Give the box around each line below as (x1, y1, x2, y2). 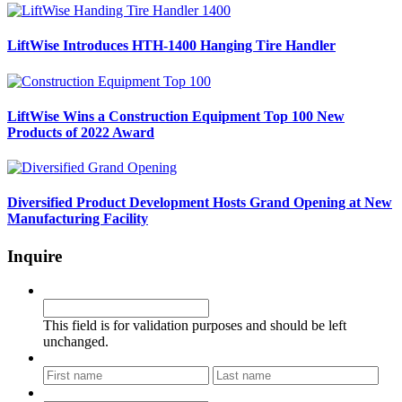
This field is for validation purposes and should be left (43, 318, 346, 334)
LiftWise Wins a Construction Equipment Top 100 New (7, 108, 345, 124)
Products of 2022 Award (7, 124, 154, 140)
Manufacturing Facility (7, 211, 148, 227)
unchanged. (43, 334, 109, 350)
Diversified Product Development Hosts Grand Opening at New (7, 195, 392, 211)
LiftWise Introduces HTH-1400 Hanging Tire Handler (7, 38, 336, 54)
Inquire (7, 246, 62, 266)
